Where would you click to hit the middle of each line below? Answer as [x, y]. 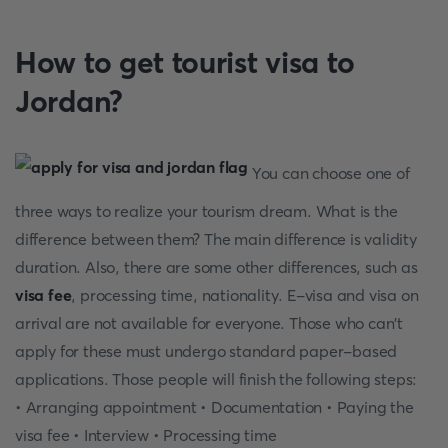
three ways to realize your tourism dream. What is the [206, 211]
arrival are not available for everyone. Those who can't [209, 323]
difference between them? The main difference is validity [216, 239]
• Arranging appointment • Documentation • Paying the [214, 407]
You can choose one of [329, 172]
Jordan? [69, 101]
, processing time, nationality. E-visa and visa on [245, 295]
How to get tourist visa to [185, 62]
